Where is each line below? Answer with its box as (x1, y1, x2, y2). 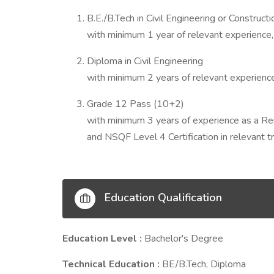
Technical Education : (62, 257, 162, 271)
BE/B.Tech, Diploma (162, 257, 246, 271)
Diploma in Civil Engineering (87, 54, 203, 68)
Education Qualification (102, 190, 222, 206)
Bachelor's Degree (144, 232, 223, 245)
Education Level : (62, 232, 144, 245)
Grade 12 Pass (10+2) (87, 97, 184, 111)
